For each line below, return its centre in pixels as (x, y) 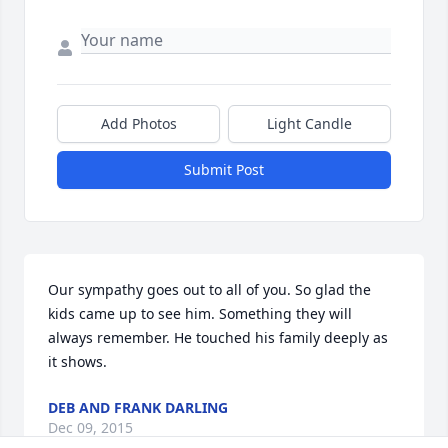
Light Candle (309, 124)
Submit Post (224, 170)
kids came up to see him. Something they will (200, 314)
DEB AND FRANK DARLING (138, 408)
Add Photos (138, 124)
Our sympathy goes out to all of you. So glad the (209, 290)
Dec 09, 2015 (90, 428)
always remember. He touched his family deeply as (218, 338)
